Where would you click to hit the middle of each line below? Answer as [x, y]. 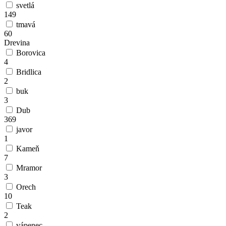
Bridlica [29, 72]
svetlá [25, 6]
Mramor [29, 168]
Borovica [31, 53]
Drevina [17, 43]
